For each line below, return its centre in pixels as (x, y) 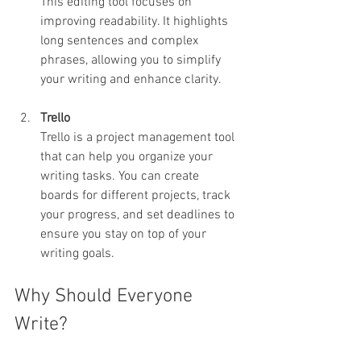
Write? (41, 325)
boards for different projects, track (137, 196)
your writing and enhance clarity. (131, 80)
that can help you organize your (128, 158)
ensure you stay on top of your (125, 235)
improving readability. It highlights (136, 22)
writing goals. (77, 254)
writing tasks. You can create (121, 177)
